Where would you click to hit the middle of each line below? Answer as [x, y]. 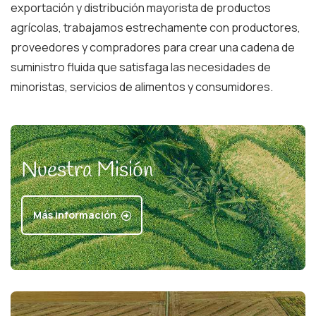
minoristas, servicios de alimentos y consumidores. [142, 87]
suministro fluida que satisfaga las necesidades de [141, 67]
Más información [75, 215]
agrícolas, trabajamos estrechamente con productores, [156, 28]
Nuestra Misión [87, 171]
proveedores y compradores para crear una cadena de [153, 48]
